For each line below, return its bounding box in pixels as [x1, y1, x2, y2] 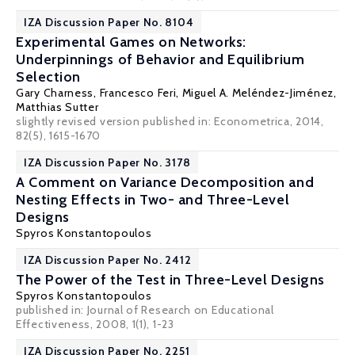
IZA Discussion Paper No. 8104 [24, 15, 194, 29]
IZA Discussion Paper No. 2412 [24, 253, 192, 267]
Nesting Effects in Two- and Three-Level [16, 191, 290, 208]
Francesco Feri [99, 86, 177, 100]
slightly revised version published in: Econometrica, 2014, [16, 114, 324, 128]
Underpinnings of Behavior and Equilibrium [16, 51, 305, 68]
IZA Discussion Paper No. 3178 [24, 155, 191, 170]
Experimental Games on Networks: [16, 33, 246, 51]
